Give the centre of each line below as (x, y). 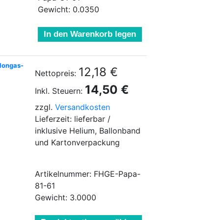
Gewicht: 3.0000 (66, 197)
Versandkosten (82, 107)
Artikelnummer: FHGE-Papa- (88, 174)
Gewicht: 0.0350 (69, 9)
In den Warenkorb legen (90, 34)
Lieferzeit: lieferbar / (73, 119)
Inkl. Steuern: (59, 91)
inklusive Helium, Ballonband (88, 131)
